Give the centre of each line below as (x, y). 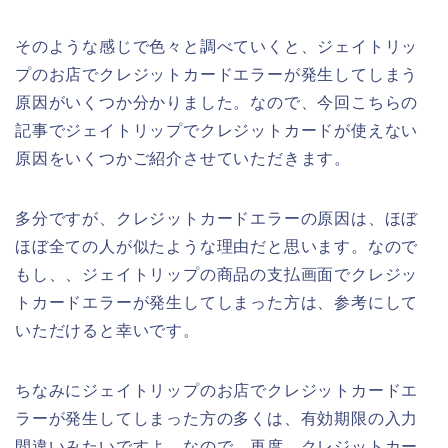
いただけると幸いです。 (107, 331)
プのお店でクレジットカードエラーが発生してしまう (217, 75)
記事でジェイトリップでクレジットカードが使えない (217, 131)
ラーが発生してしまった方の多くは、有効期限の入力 (217, 419)
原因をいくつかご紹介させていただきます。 (183, 159)
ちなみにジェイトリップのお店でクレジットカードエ (217, 391)
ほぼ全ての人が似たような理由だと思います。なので (217, 247)
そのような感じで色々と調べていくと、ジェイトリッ (217, 47)
